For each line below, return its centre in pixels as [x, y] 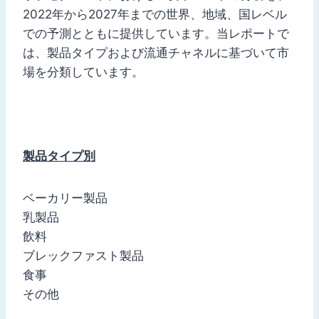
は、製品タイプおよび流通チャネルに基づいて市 [156, 52]
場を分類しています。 [83, 72]
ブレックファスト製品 [83, 255]
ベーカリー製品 [65, 198]
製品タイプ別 [59, 156]
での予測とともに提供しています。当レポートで [156, 33]
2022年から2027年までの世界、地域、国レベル [155, 14]
